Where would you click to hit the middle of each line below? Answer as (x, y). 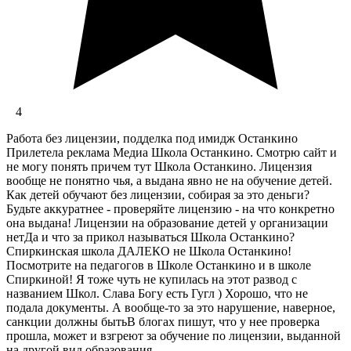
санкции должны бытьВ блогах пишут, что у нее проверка (163, 322)
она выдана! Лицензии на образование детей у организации (167, 223)
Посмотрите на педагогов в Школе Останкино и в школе (159, 266)
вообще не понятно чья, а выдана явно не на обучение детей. (169, 181)
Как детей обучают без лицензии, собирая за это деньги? (158, 195)
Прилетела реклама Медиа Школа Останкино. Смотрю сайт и (172, 153)
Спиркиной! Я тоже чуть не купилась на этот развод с (152, 280)
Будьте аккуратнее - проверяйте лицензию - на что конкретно (170, 209)
